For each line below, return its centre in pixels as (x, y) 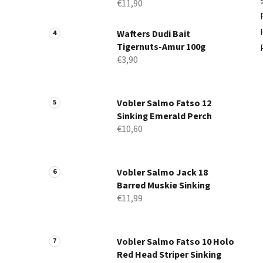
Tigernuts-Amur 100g (161, 47)
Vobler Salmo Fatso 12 (164, 104)
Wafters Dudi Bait (154, 34)
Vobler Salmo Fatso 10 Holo (176, 242)
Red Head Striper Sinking (169, 255)
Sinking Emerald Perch (164, 117)
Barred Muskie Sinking (163, 186)
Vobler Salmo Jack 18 (162, 173)
